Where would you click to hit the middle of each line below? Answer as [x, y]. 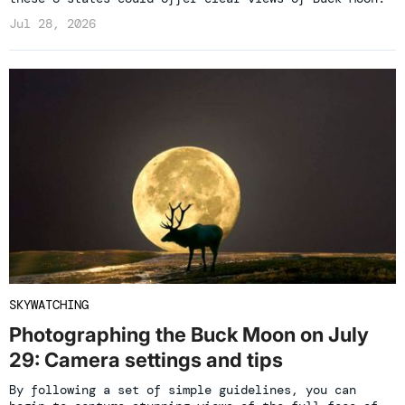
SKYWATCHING [49, 305]
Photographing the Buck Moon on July [189, 335]
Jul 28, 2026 [52, 24]
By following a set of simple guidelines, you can [183, 390]
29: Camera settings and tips [146, 360]
